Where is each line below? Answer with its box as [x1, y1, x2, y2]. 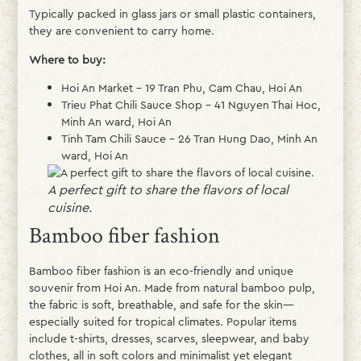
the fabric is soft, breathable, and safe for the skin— [28, 297, 294, 313]
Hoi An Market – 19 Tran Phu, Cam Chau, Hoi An [60, 80, 302, 96]
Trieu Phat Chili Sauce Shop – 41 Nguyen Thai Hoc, [60, 97, 321, 113]
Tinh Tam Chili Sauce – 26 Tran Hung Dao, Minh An [60, 131, 317, 147]
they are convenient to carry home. [28, 23, 214, 39]
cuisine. [47, 198, 92, 217]
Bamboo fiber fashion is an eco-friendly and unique [28, 263, 293, 279]
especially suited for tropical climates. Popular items [28, 313, 297, 330]
